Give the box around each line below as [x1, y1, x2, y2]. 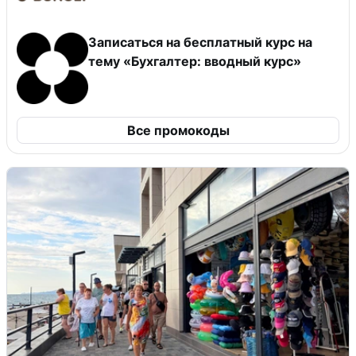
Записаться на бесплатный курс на [88, 33, 312, 50]
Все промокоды [126, 122, 230, 138]
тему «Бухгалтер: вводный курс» [88, 52, 301, 69]
